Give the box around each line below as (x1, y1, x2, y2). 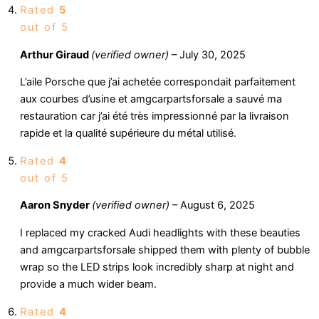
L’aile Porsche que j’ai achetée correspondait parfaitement (20, 75, 296, 89)
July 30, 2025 (179, 48, 246, 61)
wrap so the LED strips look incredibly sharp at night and (20, 261, 294, 274)
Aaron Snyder (20, 199, 92, 212)
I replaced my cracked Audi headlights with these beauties (20, 226, 300, 240)
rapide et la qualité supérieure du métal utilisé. (20, 127, 236, 140)
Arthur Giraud (20, 48, 91, 61)
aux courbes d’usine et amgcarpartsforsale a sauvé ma (20, 93, 282, 106)
